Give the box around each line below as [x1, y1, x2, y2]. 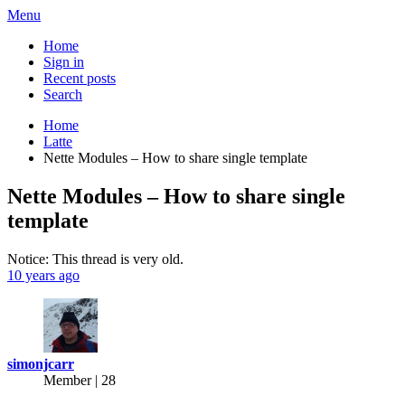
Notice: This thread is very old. [7, 250, 184, 267]
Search [43, 87, 82, 102]
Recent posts [43, 71, 116, 86]
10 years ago [7, 267, 80, 283]
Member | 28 [43, 372, 116, 388]
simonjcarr [7, 355, 74, 372]
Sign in [43, 54, 84, 70]
